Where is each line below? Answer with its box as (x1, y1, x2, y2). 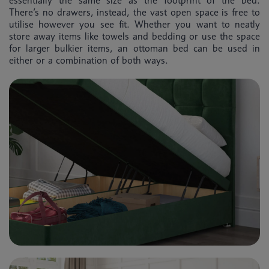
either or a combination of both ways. (9, 54, 168, 66)
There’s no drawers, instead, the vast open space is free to (9, 6, 260, 18)
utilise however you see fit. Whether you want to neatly (9, 18, 260, 30)
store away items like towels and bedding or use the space (9, 30, 260, 42)
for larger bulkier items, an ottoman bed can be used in (9, 42, 260, 54)
